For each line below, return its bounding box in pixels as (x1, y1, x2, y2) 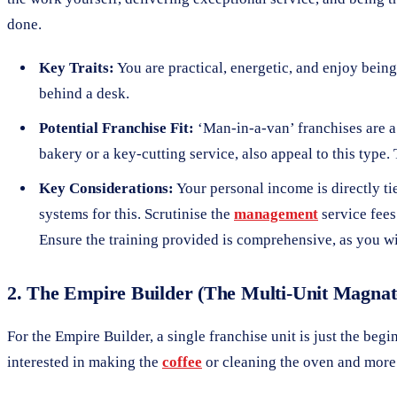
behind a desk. (39, 84, 129, 102)
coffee (162, 353, 202, 370)
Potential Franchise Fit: (39, 119, 194, 136)
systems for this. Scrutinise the (39, 205, 234, 222)
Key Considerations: (39, 179, 174, 197)
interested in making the (7, 353, 162, 370)
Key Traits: (39, 58, 114, 76)
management (234, 205, 318, 222)
